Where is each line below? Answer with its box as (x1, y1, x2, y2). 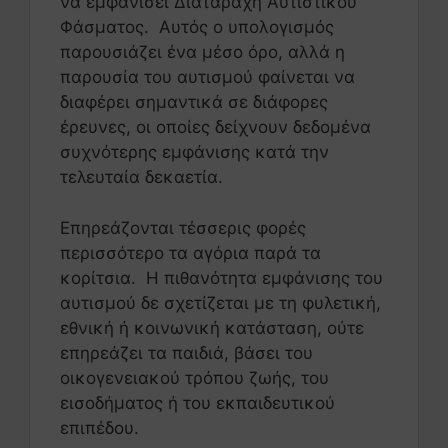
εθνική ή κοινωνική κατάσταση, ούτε (60, 317, 364, 338)
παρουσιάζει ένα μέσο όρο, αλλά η (60, 42, 345, 63)
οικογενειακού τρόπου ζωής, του (60, 367, 329, 388)
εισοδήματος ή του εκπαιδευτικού (60, 392, 335, 413)
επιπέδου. (60, 417, 139, 438)
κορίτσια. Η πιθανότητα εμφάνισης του (60, 267, 383, 288)
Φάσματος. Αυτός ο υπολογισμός (60, 17, 334, 38)
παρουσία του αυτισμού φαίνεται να (60, 67, 355, 88)
